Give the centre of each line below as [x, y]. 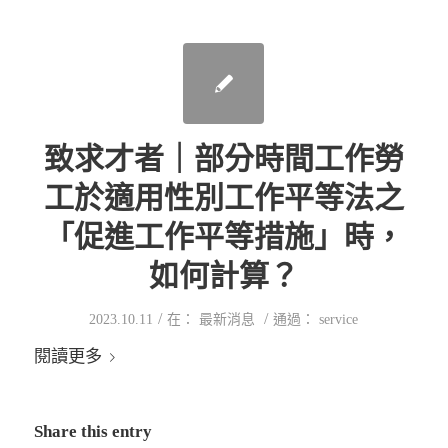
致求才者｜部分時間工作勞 [223, 158]
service [339, 319]
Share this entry [92, 432]
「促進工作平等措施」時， [223, 236]
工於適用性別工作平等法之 [223, 197]
